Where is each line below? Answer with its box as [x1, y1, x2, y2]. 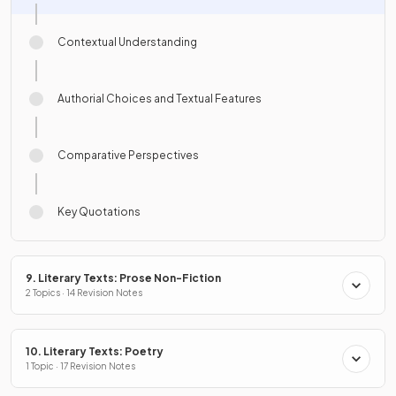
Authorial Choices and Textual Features [57, 92, 262, 106]
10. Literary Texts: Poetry [26, 345, 164, 359]
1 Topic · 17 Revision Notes [26, 361, 135, 372]
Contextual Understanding [57, 35, 197, 49]
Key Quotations [57, 205, 141, 219]
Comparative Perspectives [57, 148, 199, 163]
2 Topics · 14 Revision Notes [26, 287, 142, 299]
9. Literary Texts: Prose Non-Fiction [26, 271, 221, 286]
